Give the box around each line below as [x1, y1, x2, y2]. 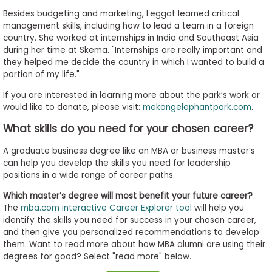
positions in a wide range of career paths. [2, 169, 175, 182]
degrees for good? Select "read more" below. [2, 250, 191, 262]
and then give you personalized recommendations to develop [2, 226, 259, 238]
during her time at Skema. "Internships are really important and [2, 44, 262, 56]
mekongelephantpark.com [142, 101, 251, 113]
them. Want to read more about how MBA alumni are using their [2, 238, 265, 250]
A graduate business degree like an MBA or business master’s [2, 145, 255, 157]
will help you [191, 202, 244, 214]
